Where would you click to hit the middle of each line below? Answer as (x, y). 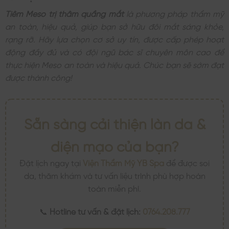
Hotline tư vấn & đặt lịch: (95, 211)
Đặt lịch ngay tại (51, 162)
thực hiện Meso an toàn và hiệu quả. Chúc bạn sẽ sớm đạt (114, 64)
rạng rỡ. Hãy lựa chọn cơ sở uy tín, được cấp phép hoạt (114, 38)
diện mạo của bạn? (114, 144)
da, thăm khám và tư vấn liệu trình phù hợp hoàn (114, 175)
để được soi (187, 162)
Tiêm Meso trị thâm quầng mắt (64, 13)
